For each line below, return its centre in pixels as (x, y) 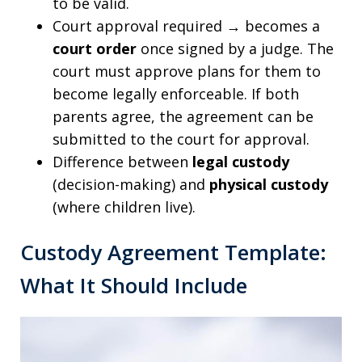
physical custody (269, 184)
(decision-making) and (131, 184)
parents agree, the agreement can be (183, 116)
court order (95, 48)
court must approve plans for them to (187, 71)
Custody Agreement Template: (173, 252)
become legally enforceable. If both (176, 94)
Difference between (122, 162)
